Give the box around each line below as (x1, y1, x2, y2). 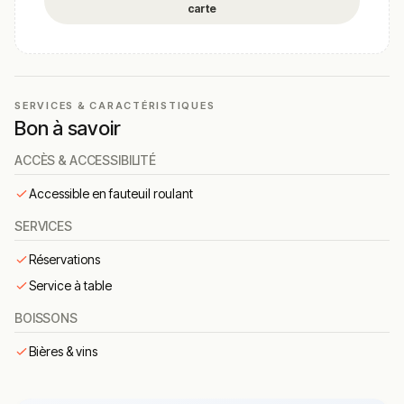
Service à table (29, 278, 112, 294)
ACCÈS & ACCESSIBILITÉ (14, 152, 157, 169)
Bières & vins (29, 344, 97, 360)
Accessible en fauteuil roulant (29, 186, 193, 202)
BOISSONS (14, 310, 78, 326)
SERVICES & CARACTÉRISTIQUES (14, 99, 216, 113)
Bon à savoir (14, 116, 121, 141)
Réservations (29, 252, 100, 268)
